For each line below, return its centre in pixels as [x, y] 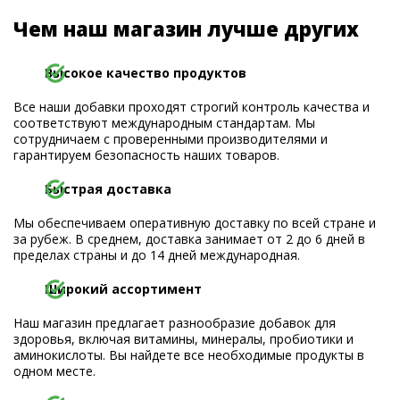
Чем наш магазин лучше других [186, 29]
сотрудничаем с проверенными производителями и [171, 139]
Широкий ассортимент [123, 289]
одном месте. [54, 371]
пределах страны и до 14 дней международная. [157, 255]
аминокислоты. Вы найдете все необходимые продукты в [189, 355]
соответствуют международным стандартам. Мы [164, 123]
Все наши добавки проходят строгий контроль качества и [192, 107]
